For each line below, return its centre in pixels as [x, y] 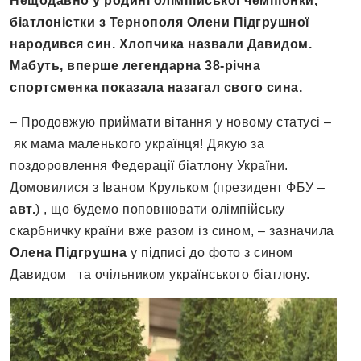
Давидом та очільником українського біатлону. [160, 275]
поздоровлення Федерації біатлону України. [149, 166]
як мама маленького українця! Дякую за [137, 144]
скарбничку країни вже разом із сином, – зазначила [172, 231]
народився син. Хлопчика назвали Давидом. [161, 44]
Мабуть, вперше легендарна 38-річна [135, 66]
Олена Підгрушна [68, 253]
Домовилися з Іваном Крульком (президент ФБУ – [168, 188]
